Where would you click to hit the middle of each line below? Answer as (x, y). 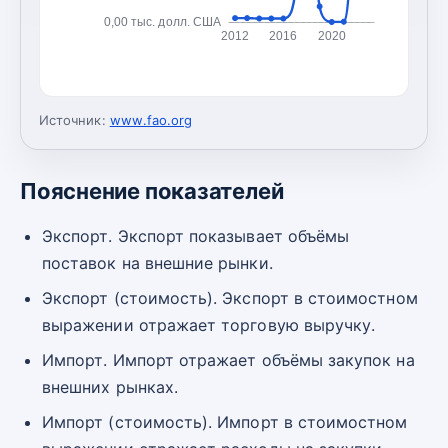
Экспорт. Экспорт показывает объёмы (196, 235)
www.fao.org (151, 119)
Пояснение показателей (152, 190)
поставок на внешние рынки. (157, 262)
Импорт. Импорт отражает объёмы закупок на (228, 359)
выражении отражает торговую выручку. (209, 324)
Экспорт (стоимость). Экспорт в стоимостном (230, 297)
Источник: (72, 119)
